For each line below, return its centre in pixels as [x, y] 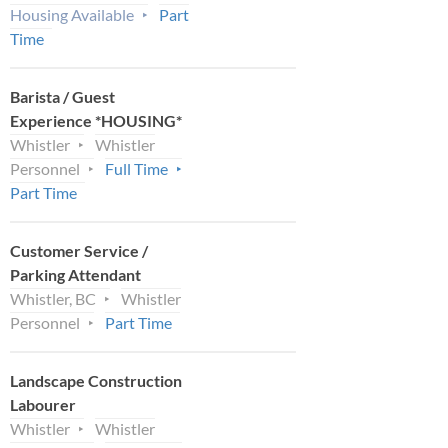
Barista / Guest [62, 96]
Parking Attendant [75, 274]
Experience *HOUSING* [96, 120]
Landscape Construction [96, 380]
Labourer [43, 404]
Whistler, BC [53, 298]
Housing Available [72, 14]
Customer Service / [79, 250]
